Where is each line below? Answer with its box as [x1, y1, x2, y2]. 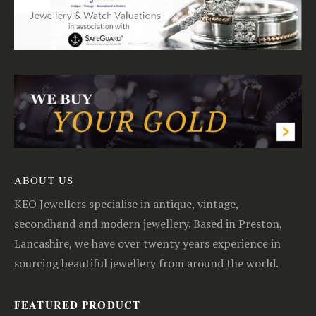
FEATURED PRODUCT [14, 296, 140, 312]
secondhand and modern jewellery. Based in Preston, [14, 215, 282, 231]
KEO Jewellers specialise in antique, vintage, [14, 195, 238, 212]
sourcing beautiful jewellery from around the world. [14, 255, 279, 271]
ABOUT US [14, 172, 73, 187]
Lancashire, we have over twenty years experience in [14, 235, 281, 251]
